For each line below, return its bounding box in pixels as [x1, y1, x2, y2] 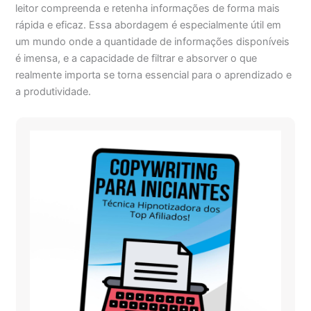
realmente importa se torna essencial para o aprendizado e [15, 69, 292, 82]
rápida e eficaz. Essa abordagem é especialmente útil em [15, 19, 282, 32]
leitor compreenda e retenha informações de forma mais [15, 2, 280, 15]
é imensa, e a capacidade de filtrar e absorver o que [15, 52, 258, 65]
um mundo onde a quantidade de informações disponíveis [15, 35, 290, 49]
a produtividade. [15, 85, 92, 99]
